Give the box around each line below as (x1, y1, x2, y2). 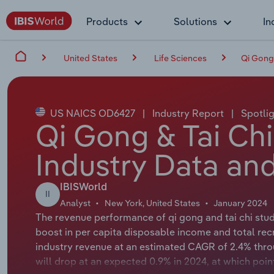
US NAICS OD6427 (47, 106, 138, 119)
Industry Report (149, 106, 226, 119)
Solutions (174, 15, 217, 28)
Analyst (59, 197, 91, 209)
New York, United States (104, 197, 200, 209)
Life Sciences (154, 52, 207, 64)
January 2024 (213, 197, 268, 209)
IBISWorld (59, 182, 107, 193)
